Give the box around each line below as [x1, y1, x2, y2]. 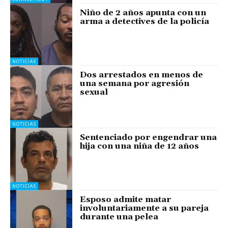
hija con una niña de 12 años [80, 140, 199, 151]
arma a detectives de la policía [80, 16, 210, 26]
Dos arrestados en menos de [80, 70, 204, 80]
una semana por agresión [80, 78, 190, 89]
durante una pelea [80, 211, 159, 222]
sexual [80, 87, 108, 98]
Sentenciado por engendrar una [80, 132, 217, 142]
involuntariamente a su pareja [80, 203, 209, 213]
